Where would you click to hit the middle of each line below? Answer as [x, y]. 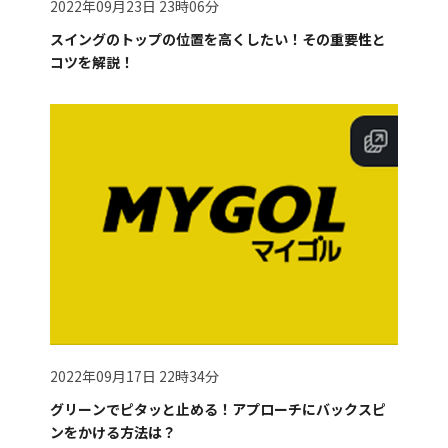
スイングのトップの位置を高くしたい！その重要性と [218, 38]
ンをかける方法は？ [113, 432]
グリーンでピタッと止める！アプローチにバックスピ [218, 409]
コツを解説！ [92, 61]
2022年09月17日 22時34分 [135, 376]
